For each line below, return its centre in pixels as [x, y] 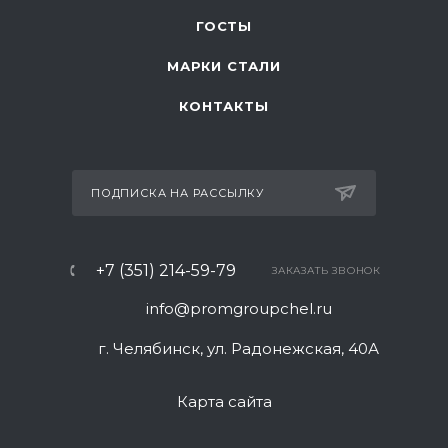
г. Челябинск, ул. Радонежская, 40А [238, 348]
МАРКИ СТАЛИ [224, 66]
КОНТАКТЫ [224, 106]
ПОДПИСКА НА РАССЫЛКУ [177, 193]
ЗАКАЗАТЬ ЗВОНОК [326, 270]
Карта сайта [224, 401]
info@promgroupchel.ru [238, 308]
